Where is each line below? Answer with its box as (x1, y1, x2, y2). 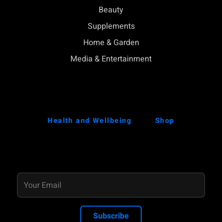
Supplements (87, 20, 135, 33)
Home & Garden (83, 36, 139, 49)
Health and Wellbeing (48, 115, 132, 126)
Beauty (99, 4, 123, 16)
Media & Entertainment (70, 53, 152, 65)
